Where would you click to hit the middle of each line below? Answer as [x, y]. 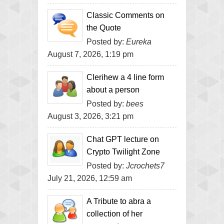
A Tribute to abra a [119, 201]
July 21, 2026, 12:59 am [90, 178]
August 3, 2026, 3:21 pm [90, 116]
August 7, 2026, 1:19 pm [90, 54]
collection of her [114, 213]
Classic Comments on [125, 15]
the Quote [104, 27]
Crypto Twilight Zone [123, 151]
